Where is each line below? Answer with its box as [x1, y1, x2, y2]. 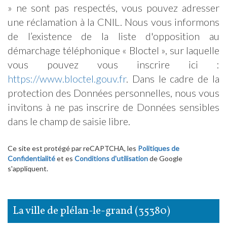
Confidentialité [8, 154, 55, 163]
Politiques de [138, 143, 179, 153]
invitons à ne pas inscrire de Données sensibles [8, 100, 219, 113]
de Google [148, 154, 182, 163]
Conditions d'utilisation [74, 154, 148, 163]
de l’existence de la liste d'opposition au [8, 29, 219, 42]
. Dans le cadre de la [126, 72, 219, 85]
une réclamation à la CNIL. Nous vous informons [8, 15, 219, 28]
